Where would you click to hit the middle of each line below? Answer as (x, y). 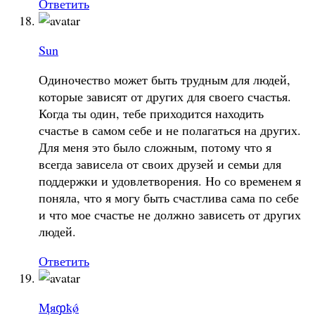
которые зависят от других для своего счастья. (165, 96)
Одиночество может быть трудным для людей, (165, 79)
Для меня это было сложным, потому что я (155, 147)
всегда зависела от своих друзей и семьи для (160, 163)
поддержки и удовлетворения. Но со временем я (170, 180)
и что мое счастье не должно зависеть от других (170, 214)
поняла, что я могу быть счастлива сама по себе (169, 197)
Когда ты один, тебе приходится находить (151, 113)
